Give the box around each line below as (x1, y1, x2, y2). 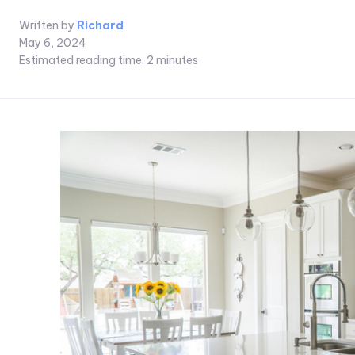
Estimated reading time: (19, 53, 147, 68)
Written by (19, 18, 74, 33)
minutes (154, 53, 198, 68)
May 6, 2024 (19, 36, 86, 51)
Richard (77, 18, 124, 33)
